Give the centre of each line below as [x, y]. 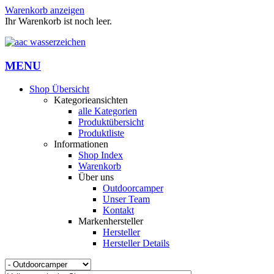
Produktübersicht [111, 122]
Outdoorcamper [133, 188]
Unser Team [126, 199]
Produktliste [101, 133]
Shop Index [101, 155]
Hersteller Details [136, 243]
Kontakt [118, 210]
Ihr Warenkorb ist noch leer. [58, 21]
